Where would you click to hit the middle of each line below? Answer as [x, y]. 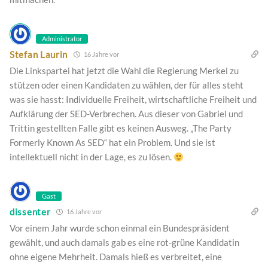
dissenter [30, 211]
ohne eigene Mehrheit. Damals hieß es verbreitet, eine [116, 257]
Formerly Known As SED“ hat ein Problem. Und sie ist [112, 143]
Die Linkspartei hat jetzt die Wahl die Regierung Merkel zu [124, 71]
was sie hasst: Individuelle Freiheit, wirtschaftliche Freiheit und [133, 100]
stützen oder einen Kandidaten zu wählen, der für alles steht [127, 85]
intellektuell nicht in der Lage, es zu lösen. [92, 157]
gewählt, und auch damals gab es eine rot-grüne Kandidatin [124, 243]
